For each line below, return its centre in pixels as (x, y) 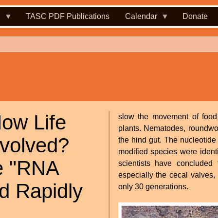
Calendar (141, 17)
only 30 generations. (153, 186)
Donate (195, 17)
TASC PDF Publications (68, 17)
